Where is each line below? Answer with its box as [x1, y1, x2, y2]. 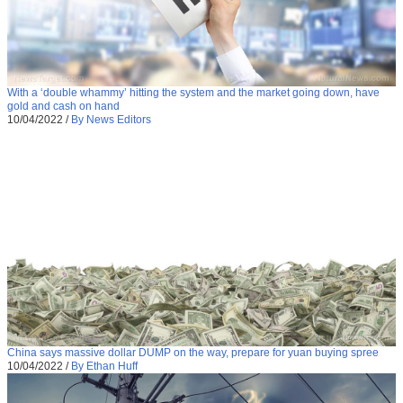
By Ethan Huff [71, 359, 138, 372]
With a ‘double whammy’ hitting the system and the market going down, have [7, 86, 380, 100]
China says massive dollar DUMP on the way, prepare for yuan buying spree [7, 345, 379, 359]
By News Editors [71, 113, 151, 127]
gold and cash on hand [7, 100, 120, 113]
